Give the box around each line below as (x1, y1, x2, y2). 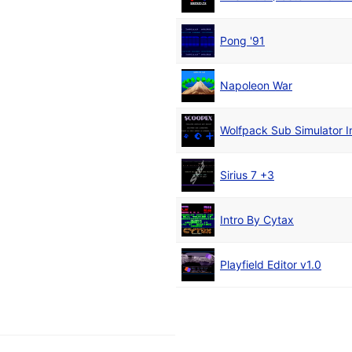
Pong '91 (220, 34, 265, 48)
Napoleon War (220, 79, 292, 93)
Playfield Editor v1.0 (220, 258, 321, 272)
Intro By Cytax (220, 213, 294, 227)
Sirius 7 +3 (220, 168, 274, 182)
